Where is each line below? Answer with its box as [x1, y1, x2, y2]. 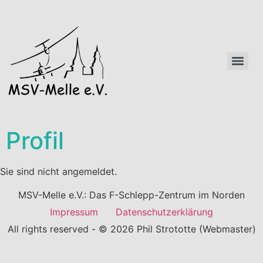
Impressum [50, 206, 98, 218]
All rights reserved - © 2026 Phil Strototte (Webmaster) [7, 223, 256, 235]
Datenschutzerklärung [116, 206, 213, 218]
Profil [6, 126, 64, 155]
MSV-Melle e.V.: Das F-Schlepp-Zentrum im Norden [18, 189, 245, 201]
